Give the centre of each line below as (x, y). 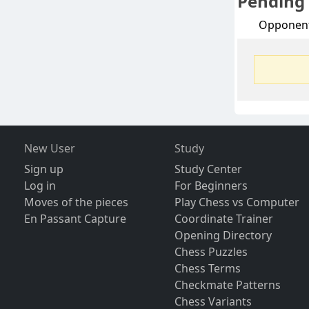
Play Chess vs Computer (237, 202)
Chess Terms (208, 269)
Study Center (209, 169)
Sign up (43, 169)
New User (49, 149)
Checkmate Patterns (228, 285)
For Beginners (211, 186)
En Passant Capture (75, 219)
